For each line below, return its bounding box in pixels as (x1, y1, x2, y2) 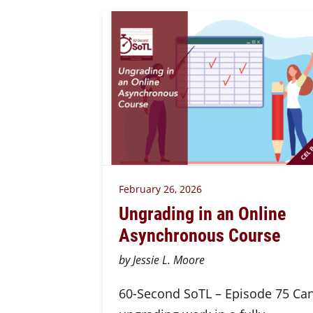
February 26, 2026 (118, 182, 202, 196)
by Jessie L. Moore (118, 252, 205, 268)
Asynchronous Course (118, 222, 280, 247)
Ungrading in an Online (118, 201, 286, 225)
